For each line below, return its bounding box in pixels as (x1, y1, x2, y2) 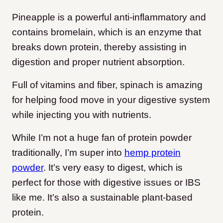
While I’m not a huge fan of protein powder (12, 132, 192, 143)
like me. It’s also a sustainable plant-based (12, 192, 193, 203)
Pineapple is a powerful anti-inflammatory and (12, 12, 206, 23)
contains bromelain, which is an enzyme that (12, 27, 201, 38)
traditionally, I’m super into (12, 147, 124, 158)
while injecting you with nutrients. (12, 110, 151, 120)
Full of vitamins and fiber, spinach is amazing (12, 80, 203, 91)
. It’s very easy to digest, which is (43, 162, 183, 173)
